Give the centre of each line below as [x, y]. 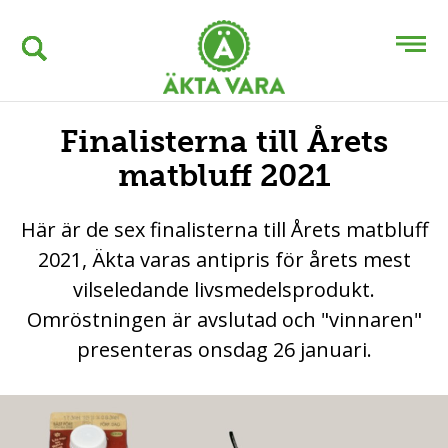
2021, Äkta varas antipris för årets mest [224, 260]
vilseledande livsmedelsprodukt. [224, 290]
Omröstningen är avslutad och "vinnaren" [224, 320]
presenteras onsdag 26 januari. [224, 350]
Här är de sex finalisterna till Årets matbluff [224, 230]
